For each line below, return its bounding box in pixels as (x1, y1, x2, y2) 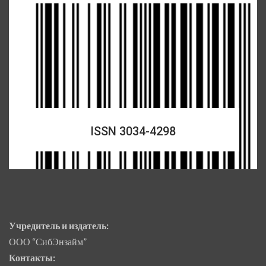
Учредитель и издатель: (9, 219, 109, 231)
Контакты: (9, 251, 55, 263)
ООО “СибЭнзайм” (9, 235, 87, 247)
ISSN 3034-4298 (90, 123, 176, 138)
